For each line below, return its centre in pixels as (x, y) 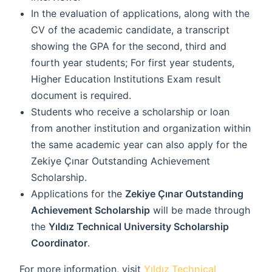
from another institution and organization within (141, 128)
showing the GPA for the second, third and (129, 46)
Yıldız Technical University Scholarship (139, 226)
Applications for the (78, 193)
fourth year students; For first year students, (133, 62)
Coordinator (59, 243)
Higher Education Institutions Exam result (126, 79)
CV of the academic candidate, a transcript (131, 29)
